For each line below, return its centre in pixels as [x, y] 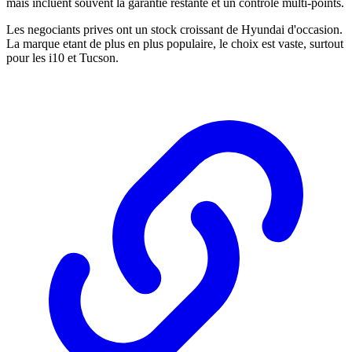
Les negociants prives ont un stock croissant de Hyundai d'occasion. [174, 29]
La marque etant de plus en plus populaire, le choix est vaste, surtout [175, 43]
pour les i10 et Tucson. [62, 57]
